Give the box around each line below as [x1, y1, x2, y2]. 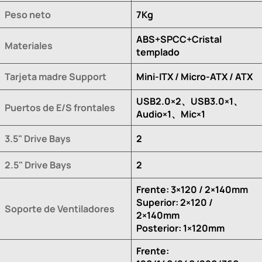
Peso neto [5, 8, 51, 21]
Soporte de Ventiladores [5, 202, 115, 215]
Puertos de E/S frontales [5, 101, 115, 114]
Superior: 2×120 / [136, 195, 213, 209]
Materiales [5, 39, 53, 52]
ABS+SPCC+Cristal [136, 32, 222, 46]
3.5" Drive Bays [5, 132, 71, 145]
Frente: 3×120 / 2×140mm [136, 182, 248, 196]
